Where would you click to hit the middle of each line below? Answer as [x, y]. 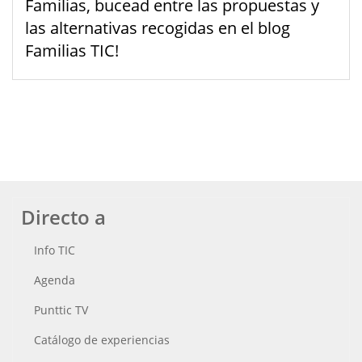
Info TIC [55, 250]
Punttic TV [61, 310]
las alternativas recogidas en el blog [158, 28]
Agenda [55, 280]
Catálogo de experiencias [102, 340]
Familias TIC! [72, 51]
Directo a [63, 217]
